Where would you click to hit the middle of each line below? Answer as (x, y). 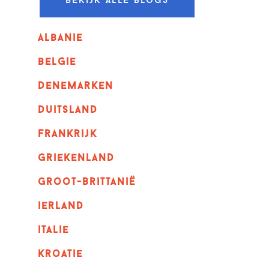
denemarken (75, 86)
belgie (57, 62)
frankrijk (67, 134)
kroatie (60, 255)
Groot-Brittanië (86, 183)
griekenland (76, 159)
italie (53, 231)
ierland (61, 207)
